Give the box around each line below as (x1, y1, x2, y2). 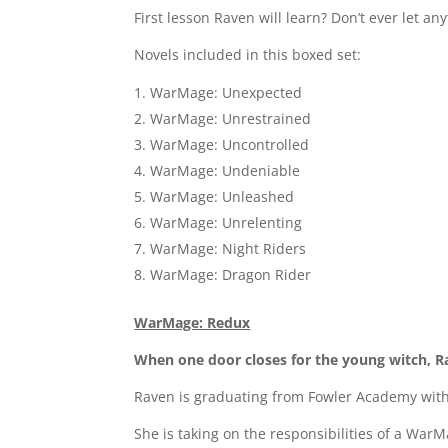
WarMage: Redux (134, 313, 251, 332)
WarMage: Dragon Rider (150, 265, 312, 284)
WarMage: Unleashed (150, 187, 295, 206)
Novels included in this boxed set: (134, 45, 362, 64)
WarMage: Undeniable (150, 161, 301, 180)
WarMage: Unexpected (150, 83, 303, 102)
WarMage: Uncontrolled (150, 135, 310, 154)
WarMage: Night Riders (150, 239, 307, 258)
